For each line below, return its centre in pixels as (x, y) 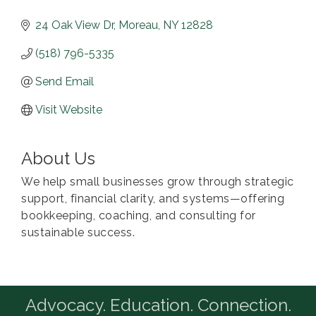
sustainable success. (78, 233)
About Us (58, 159)
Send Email (65, 82)
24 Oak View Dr (74, 25)
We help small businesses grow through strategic (158, 182)
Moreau (138, 25)
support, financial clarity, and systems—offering (153, 199)
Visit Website (69, 110)
